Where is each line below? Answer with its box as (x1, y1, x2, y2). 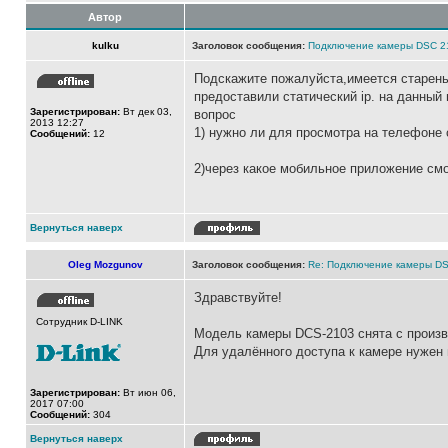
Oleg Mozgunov (67, 259, 143, 270)
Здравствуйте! (194, 290, 282, 305)
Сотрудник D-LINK (36, 316, 123, 327)
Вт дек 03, (120, 106, 172, 117)
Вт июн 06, (120, 387, 176, 398)
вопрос (194, 107, 236, 122)
